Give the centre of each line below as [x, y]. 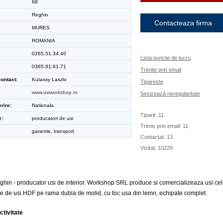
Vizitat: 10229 [157, 148]
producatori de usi [52, 118]
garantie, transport [52, 131]
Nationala [42, 105]
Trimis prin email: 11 [164, 126]
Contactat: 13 [157, 137]
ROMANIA [43, 41]
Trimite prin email [161, 70]
